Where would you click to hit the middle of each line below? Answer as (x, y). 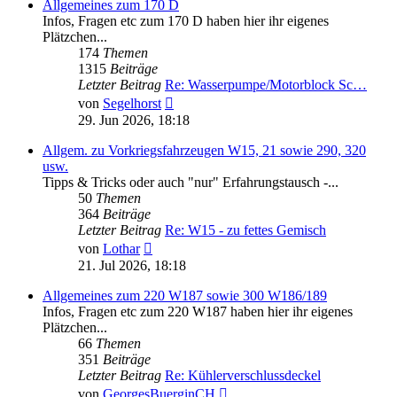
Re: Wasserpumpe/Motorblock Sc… (266, 85)
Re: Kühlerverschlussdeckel (243, 376)
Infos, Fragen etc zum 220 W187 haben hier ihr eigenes (198, 312)
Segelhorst (132, 104)
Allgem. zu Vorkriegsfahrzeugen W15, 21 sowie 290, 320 (204, 151)
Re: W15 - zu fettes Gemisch (245, 230)
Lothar (121, 249)
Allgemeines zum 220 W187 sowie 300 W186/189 (185, 296)
